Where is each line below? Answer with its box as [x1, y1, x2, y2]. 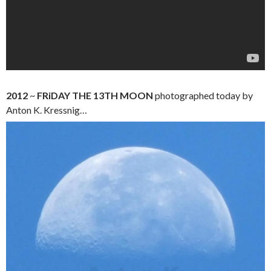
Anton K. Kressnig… [6, 104, 89, 116]
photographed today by [153, 90, 253, 102]
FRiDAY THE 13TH [37, 90, 118, 102]
